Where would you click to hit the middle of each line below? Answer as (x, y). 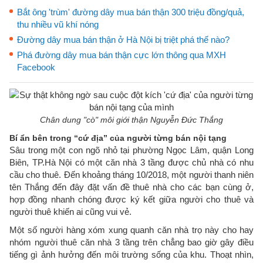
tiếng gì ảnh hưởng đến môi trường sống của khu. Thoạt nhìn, (131, 254)
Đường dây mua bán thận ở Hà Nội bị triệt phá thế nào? (123, 40)
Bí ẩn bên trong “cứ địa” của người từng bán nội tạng (118, 138)
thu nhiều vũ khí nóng (58, 24)
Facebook (36, 67)
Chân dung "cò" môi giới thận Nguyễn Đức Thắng (131, 120)
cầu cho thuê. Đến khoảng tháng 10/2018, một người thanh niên (131, 175)
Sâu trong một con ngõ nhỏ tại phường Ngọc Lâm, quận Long (131, 150)
